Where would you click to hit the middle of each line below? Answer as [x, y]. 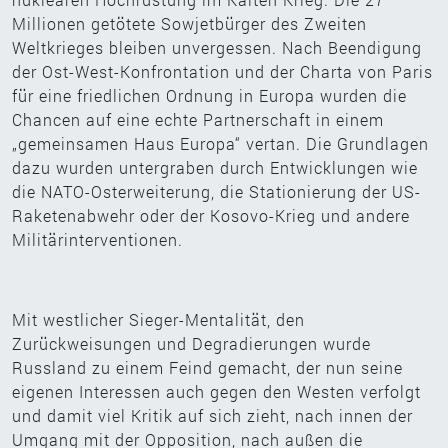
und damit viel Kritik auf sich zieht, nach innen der [212, 416]
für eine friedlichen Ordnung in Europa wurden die [209, 96]
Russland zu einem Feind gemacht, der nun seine [207, 368]
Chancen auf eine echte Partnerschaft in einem [198, 120]
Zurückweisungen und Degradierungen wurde [191, 344]
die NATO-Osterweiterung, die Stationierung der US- [216, 192]
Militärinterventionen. [97, 240]
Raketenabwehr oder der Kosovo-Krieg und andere [211, 216]
